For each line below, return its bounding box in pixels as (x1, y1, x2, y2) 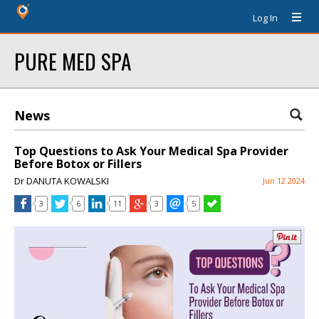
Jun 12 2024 (263, 175, 305, 186)
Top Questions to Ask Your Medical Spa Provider (14, 143, 288, 159)
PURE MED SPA (14, 46, 131, 76)
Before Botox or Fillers (14, 156, 142, 172)
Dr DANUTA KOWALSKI (14, 174, 109, 187)
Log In (253, 11, 278, 24)
